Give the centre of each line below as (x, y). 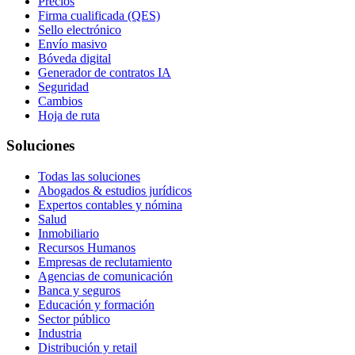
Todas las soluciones (89, 177)
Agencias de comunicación (105, 277)
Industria (60, 334)
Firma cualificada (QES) (99, 15)
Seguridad (63, 86)
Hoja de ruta (69, 115)
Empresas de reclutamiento (105, 262)
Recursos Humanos (87, 248)
